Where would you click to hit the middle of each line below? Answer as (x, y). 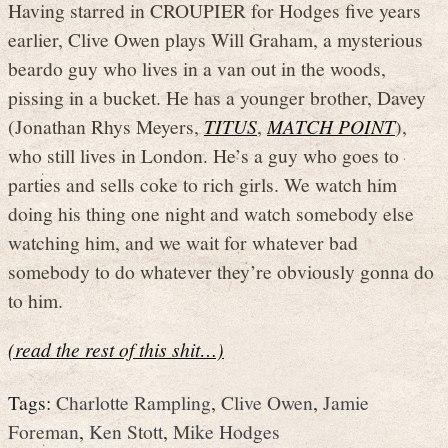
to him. (35, 300)
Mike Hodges (226, 431)
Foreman (43, 431)
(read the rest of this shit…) (116, 348)
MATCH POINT (331, 126)
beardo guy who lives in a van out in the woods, (197, 68)
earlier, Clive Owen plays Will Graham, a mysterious (215, 39)
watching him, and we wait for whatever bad (183, 242)
